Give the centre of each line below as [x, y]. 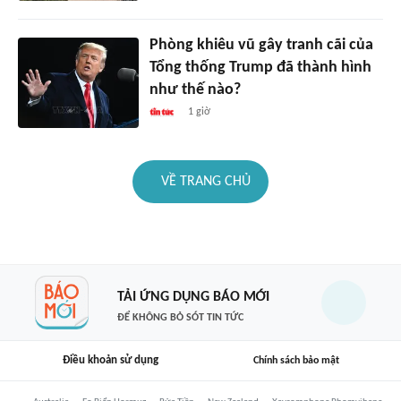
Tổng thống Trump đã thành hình [260, 68]
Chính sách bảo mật [296, 360]
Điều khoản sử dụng [110, 361]
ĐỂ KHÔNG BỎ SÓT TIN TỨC [180, 317]
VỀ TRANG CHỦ [206, 182]
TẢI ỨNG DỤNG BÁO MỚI [193, 297]
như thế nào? [195, 90]
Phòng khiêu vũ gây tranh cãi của [261, 46]
